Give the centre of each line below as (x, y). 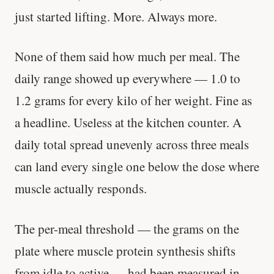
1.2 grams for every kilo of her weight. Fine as (133, 101)
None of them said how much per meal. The (127, 57)
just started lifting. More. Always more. (116, 17)
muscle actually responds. (81, 189)
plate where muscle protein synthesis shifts (125, 250)
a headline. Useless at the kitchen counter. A (128, 123)
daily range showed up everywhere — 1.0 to (128, 79)
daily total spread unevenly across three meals (132, 145)
